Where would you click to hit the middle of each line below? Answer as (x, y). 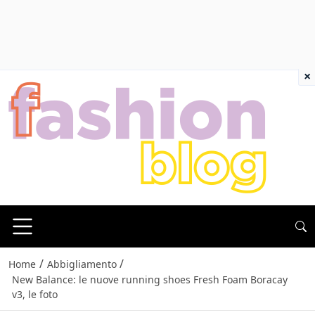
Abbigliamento (82, 264)
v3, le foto (34, 295)
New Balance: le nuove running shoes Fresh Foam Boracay (149, 280)
